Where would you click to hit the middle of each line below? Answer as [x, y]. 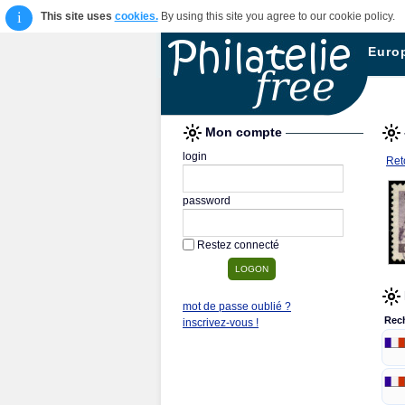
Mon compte [245, 132]
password [207, 201]
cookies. [136, 16]
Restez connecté [238, 245]
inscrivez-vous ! [221, 323]
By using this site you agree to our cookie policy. [276, 16]
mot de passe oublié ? [237, 306]
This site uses [77, 16]
